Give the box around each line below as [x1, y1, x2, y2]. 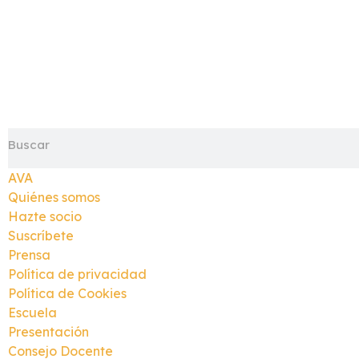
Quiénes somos [8, 189, 100, 206]
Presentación [8, 324, 89, 341]
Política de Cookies [8, 285, 127, 302]
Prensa [8, 247, 50, 264]
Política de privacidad [8, 266, 147, 283]
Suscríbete [8, 228, 74, 244]
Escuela [8, 305, 57, 321]
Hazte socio [8, 208, 82, 225]
